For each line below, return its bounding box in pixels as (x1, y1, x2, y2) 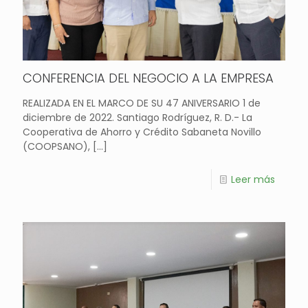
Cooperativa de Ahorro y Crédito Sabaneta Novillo (23, 125, 261, 140)
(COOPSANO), (23, 140, 90, 154)
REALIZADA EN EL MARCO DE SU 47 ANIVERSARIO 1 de (23, 96, 261, 111)
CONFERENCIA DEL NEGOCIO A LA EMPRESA (23, 69, 274, 87)
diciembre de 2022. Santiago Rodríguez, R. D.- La (23, 111, 252, 125)
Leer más (231, 173, 275, 187)
